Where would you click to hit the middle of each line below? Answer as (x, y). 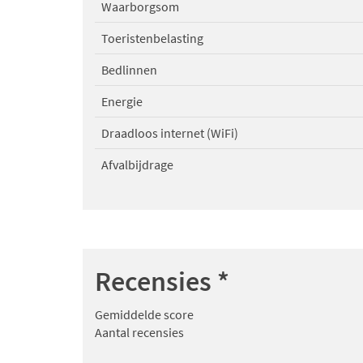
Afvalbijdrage (137, 165)
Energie (122, 102)
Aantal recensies (139, 333)
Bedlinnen (129, 70)
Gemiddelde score (144, 315)
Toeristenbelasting (152, 38)
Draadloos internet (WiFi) (170, 133)
